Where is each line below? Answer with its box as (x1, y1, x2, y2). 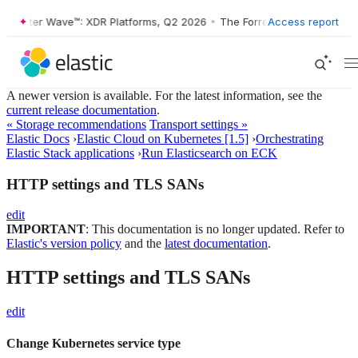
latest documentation (165, 237, 268, 251)
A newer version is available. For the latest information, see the (6, 89, 322, 102)
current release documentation (6, 103, 157, 117)
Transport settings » (149, 117, 248, 131)
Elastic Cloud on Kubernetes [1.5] (77, 132, 249, 145)
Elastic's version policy (6, 237, 121, 251)
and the (121, 237, 165, 251)
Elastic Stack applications (6, 146, 134, 160)
